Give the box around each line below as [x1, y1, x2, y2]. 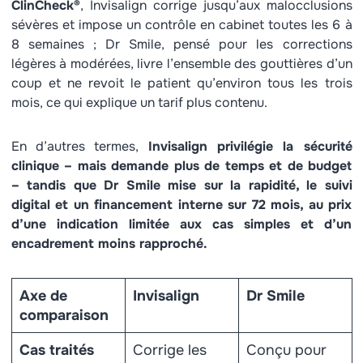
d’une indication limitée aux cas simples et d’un [11, 216, 352, 233]
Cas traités [19, 341, 94, 359]
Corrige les [132, 341, 207, 359]
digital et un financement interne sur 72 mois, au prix [11, 196, 352, 213]
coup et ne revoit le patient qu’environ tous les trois [11, 75, 352, 92]
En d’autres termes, [11, 138, 148, 155]
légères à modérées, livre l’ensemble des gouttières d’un [11, 55, 352, 72]
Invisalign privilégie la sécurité [147, 138, 352, 155]
